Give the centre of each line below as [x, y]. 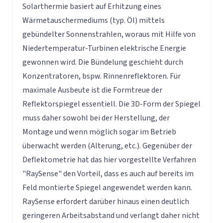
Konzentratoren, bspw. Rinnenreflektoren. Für [102, 76]
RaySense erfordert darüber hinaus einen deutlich [106, 201]
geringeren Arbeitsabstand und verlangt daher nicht [111, 215]
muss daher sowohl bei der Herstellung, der [96, 118]
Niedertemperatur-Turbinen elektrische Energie [104, 48]
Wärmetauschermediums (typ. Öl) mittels [94, 20]
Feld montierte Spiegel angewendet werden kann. [107, 187]
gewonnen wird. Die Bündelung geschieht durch [103, 62]
